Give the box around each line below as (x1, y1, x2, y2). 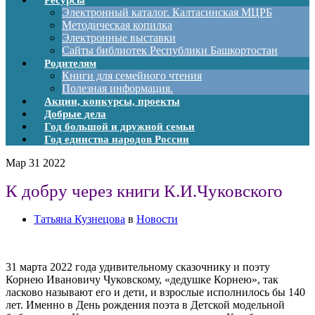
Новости (136, 212, 178, 225)
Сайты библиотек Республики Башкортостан (62, 44, 278, 56)
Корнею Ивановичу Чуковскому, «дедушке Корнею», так (6, 273, 278, 285)
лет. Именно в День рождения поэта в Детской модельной (6, 298, 285, 311)
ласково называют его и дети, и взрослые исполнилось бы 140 (6, 285, 305, 298)
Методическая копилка (62, 19, 172, 31)
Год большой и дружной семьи (44, 121, 195, 132)
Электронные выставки (62, 32, 176, 44)
